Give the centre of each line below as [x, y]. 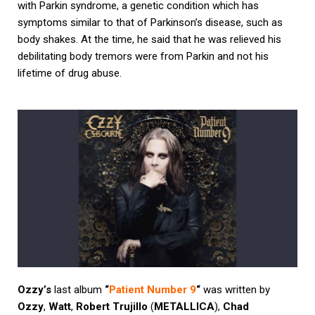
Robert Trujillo [112, 307]
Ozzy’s [36, 290]
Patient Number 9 [153, 290]
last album [79, 290]
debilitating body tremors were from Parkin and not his [143, 57]
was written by [235, 290]
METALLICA [184, 307]
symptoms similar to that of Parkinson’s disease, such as [150, 23]
